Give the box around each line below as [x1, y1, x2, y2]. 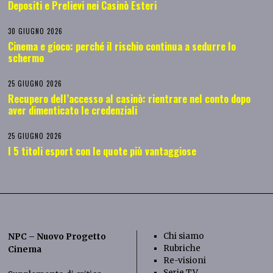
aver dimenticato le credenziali [8, 102, 138, 118]
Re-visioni [163, 255, 206, 266]
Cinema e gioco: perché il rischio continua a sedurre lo [8, 38, 236, 54]
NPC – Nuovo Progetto [8, 231, 107, 242]
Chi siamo [163, 230, 204, 241]
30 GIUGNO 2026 [8, 26, 63, 37]
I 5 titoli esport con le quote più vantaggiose [8, 143, 197, 158]
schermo [8, 50, 44, 65]
